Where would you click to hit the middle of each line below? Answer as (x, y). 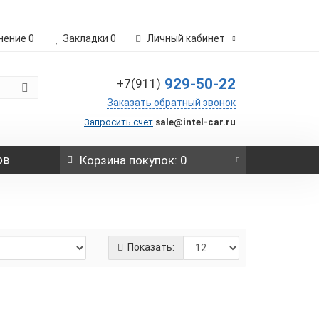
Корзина (103, 160)
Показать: (150, 247)
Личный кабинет (186, 38)
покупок (150, 160)
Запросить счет (119, 122)
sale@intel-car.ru (195, 122)
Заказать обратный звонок (171, 103)
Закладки (85, 38)
